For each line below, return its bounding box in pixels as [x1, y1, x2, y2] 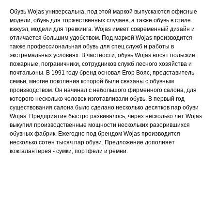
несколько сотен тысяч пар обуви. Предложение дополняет [10, 139, 175, 146]
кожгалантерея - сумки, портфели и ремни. [10, 148, 128, 155]
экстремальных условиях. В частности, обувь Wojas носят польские [10, 52, 195, 59]
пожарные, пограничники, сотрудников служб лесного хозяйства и [10, 61, 192, 67]
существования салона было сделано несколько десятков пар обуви [10, 104, 199, 111]
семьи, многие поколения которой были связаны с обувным [10, 78, 174, 85]
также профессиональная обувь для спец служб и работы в [10, 43, 174, 50]
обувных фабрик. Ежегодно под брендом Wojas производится [10, 130, 180, 137]
